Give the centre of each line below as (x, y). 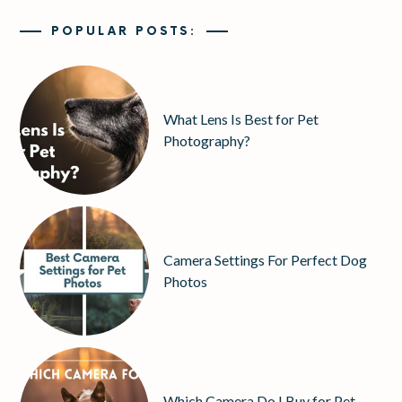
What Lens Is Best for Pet (241, 119)
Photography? (207, 141)
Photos (186, 282)
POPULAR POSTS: (124, 32)
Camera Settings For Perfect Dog (266, 260)
